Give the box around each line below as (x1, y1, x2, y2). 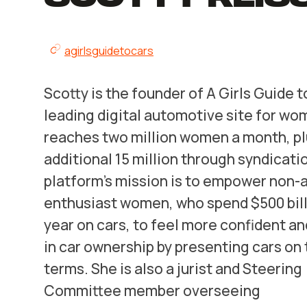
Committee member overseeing (44, 281, 260, 300)
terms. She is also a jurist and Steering (44, 259, 302, 278)
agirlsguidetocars (64, 43, 153, 58)
